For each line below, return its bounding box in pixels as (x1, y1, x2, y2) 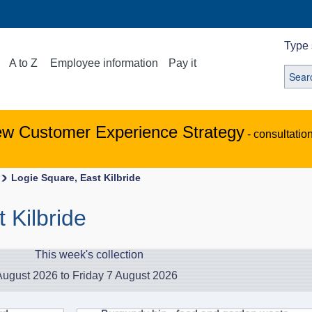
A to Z (9, 57, 38, 69)
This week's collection (35, 249, 143, 260)
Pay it (169, 57, 197, 69)
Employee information (50, 57, 159, 69)
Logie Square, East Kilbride (11, 172, 141, 183)
